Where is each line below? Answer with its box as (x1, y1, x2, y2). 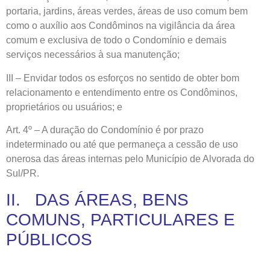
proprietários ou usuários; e (6, 101, 122, 112)
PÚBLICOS (6, 230, 92, 249)
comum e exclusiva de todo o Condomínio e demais (6, 35, 227, 46)
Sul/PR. (6, 168, 39, 179)
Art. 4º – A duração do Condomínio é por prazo (6, 125, 204, 136)
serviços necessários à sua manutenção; (6, 49, 180, 60)
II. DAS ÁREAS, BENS (6, 190, 189, 209)
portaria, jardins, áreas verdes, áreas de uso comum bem (6, 6, 248, 17)
